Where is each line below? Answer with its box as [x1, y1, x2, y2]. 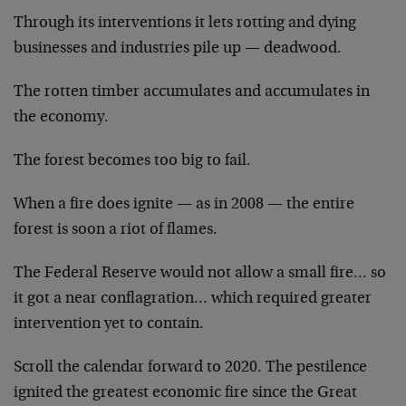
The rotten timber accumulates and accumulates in [14, 83, 370, 101]
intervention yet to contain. [14, 315, 204, 333]
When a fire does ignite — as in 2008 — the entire [14, 196, 354, 213]
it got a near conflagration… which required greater [14, 290, 372, 307]
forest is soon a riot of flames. [14, 221, 217, 238]
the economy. [14, 109, 109, 126]
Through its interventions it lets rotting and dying [14, 14, 356, 32]
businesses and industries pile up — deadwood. [14, 40, 342, 57]
